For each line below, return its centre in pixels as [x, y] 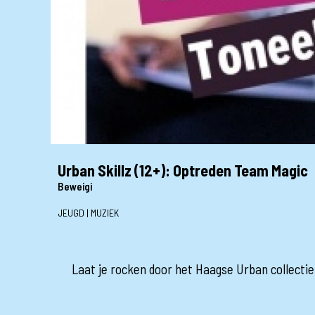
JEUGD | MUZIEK [88, 213]
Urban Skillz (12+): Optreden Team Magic [183, 170]
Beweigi [75, 186]
